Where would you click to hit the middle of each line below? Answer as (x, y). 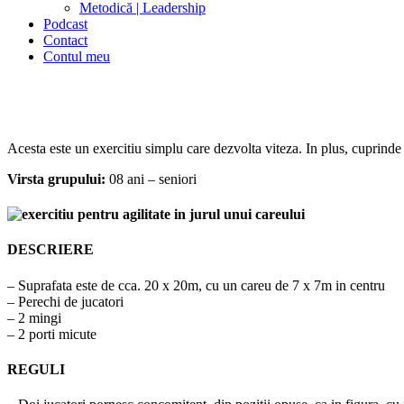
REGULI (36, 369)
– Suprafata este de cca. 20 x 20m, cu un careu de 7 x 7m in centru (196, 285)
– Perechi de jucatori (65, 301)
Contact (65, 40)
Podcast (65, 23)
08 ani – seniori (151, 179)
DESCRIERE (50, 250)
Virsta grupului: (56, 179)
